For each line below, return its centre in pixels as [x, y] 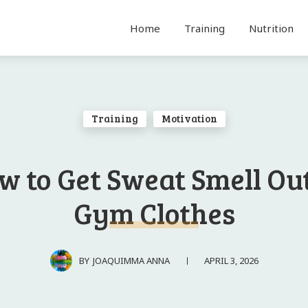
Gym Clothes [154, 213]
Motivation [189, 119]
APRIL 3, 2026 [231, 260]
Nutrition [271, 28]
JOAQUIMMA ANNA [131, 260]
